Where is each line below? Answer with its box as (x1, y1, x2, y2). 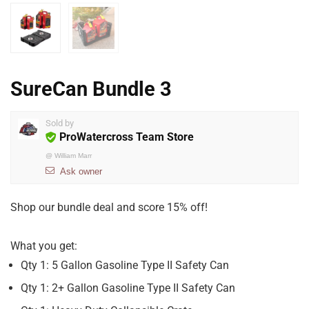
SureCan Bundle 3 (10, 77, 172, 101)
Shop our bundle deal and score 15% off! (10, 201, 208, 215)
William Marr (54, 152, 92, 160)
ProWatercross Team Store (59, 130, 194, 144)
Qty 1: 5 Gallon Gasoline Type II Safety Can (21, 259, 229, 272)
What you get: (10, 239, 77, 253)
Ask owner (60, 166, 102, 177)
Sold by (46, 118, 74, 129)
